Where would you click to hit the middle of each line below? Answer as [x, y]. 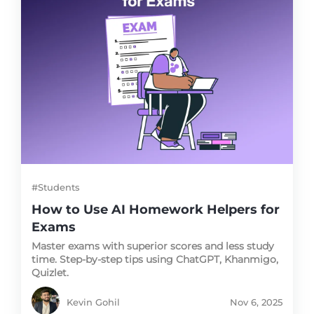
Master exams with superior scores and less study [153, 246]
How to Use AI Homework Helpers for [156, 210]
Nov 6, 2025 [256, 302]
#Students [56, 187]
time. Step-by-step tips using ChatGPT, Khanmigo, [155, 260]
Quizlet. [50, 273]
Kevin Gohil [93, 302]
